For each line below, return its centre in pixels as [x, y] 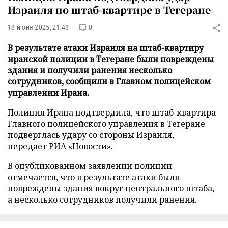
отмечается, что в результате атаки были [94, 177]
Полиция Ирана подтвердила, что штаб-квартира [112, 112]
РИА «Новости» [80, 146]
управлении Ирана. [48, 93]
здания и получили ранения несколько [90, 70]
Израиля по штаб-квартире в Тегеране [109, 9]
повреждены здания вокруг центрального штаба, [111, 188]
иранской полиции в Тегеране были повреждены [111, 59]
